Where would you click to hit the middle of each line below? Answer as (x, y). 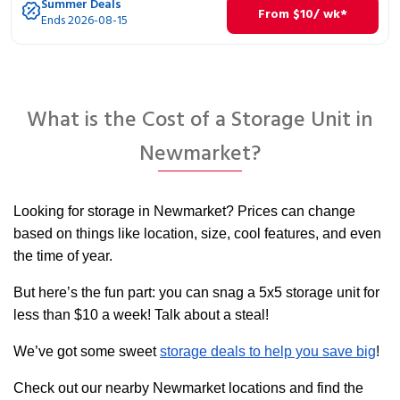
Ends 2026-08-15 (84, 21)
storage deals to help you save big (268, 351)
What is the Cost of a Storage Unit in (200, 121)
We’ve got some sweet (87, 351)
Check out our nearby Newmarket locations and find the (188, 388)
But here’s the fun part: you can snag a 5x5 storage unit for (196, 292)
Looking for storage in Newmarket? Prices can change (184, 211)
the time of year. (65, 256)
